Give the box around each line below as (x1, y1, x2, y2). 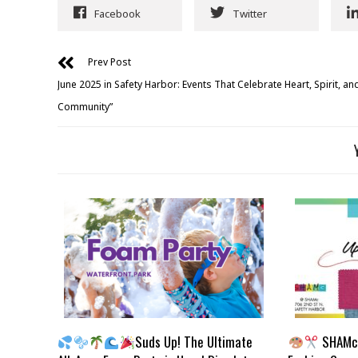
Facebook (94, 6, 141, 22)
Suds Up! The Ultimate (134, 332, 253, 352)
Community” (58, 100, 113, 114)
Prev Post (88, 55, 131, 70)
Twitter (233, 6, 267, 22)
